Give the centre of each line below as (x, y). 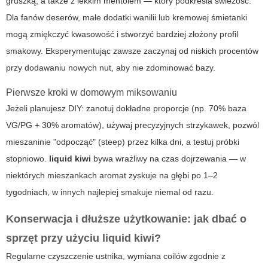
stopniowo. (28, 159)
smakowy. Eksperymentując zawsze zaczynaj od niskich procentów (132, 51)
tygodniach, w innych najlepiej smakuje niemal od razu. (110, 192)
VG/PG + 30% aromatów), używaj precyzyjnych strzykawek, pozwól (133, 125)
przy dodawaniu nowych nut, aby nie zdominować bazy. (111, 68)
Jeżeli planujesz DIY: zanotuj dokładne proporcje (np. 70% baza (126, 109)
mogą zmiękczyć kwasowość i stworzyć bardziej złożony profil (122, 34)
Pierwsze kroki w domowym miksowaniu (92, 93)
